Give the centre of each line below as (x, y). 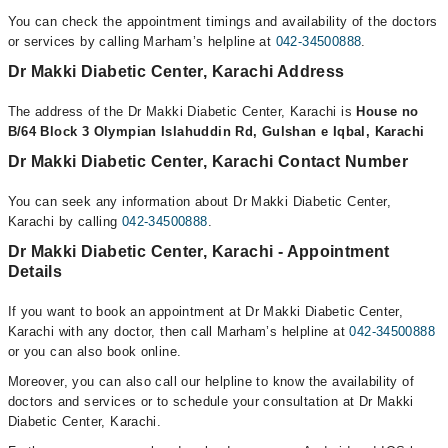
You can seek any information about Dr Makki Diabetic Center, (199, 201)
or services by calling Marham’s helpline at (141, 41)
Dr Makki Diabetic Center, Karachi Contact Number (208, 161)
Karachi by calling (64, 221)
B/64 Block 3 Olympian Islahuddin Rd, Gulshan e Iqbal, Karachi (216, 131)
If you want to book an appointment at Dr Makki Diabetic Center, (205, 311)
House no (387, 111)
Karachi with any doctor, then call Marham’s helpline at (178, 331)
